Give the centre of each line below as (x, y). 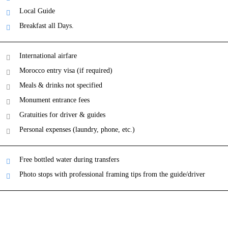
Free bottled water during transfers (69, 160)
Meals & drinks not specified (61, 85)
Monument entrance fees (54, 100)
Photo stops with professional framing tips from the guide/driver (112, 174)
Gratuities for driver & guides (62, 115)
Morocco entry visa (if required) (66, 70)
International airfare (48, 56)
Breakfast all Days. (47, 26)
